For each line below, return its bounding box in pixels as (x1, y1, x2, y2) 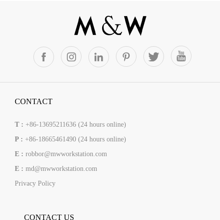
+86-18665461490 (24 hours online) (25, 135, 126, 143)
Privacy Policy (15, 179, 55, 187)
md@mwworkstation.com (26, 165, 97, 172)
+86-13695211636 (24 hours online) (26, 120, 126, 128)
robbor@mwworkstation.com (26, 150, 107, 158)
